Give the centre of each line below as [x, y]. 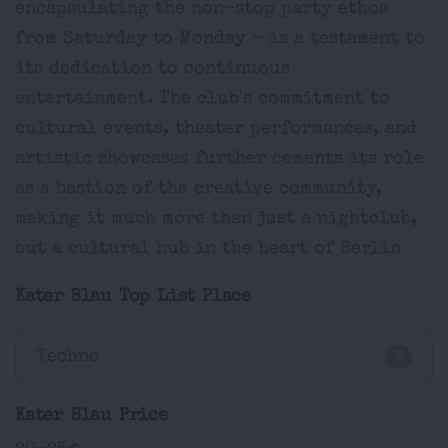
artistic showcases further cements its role [219, 159]
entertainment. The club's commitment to [202, 99]
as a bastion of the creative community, [198, 189]
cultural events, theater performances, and [216, 129]
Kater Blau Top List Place [133, 297]
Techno [68, 357]
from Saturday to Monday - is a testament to [220, 39]
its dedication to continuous [152, 69]
